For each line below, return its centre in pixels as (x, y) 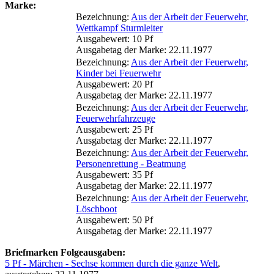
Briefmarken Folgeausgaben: (65, 252)
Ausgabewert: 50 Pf (114, 220)
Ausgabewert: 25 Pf (114, 129)
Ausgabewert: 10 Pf (114, 39)
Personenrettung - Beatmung (131, 163)
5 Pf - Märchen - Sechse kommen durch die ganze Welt (111, 263)
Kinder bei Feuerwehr (118, 73)
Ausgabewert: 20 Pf (114, 84)
